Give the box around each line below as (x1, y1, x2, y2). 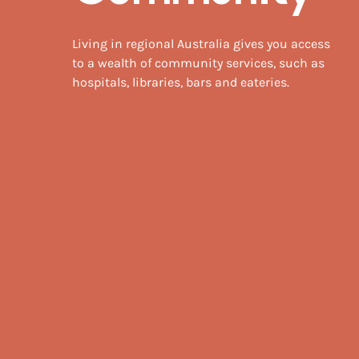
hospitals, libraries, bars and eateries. (72, 75, 289, 90)
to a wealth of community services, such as (72, 55, 325, 71)
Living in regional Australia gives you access (72, 36, 330, 51)
